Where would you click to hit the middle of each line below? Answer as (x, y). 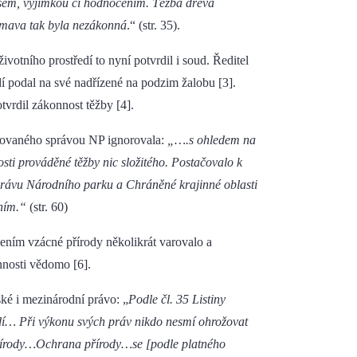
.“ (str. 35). (153, 25)
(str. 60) (49, 207)
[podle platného (186, 344)
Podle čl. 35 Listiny (177, 300)
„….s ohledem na (212, 140)
